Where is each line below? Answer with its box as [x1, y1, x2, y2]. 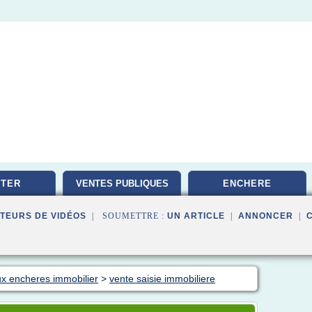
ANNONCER [238, 211, 293, 221]
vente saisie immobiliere [109, 273, 215, 284]
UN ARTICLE [167, 211, 225, 221]
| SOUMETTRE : [86, 211, 167, 221]
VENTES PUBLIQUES [75, 178, 169, 189]
